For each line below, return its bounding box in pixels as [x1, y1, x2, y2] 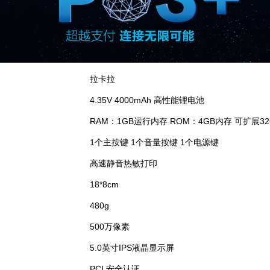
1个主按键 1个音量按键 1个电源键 [89, 137, 219, 148]
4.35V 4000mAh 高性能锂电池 [89, 95, 204, 105]
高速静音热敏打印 [89, 159, 157, 169]
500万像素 [89, 222, 130, 232]
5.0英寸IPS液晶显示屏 [89, 243, 174, 253]
